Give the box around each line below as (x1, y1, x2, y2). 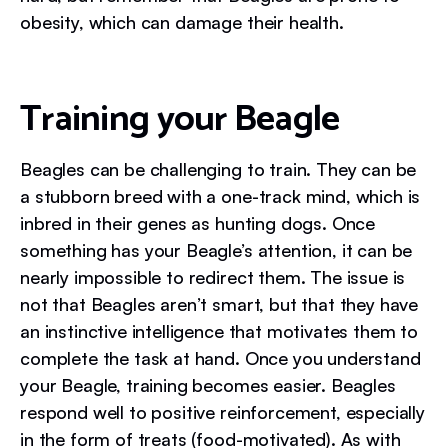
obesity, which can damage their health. (20, 11, 344, 33)
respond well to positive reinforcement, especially (20, 401, 425, 423)
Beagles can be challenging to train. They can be (20, 158, 417, 180)
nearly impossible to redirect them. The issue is (20, 266, 406, 288)
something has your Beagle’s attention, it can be (20, 239, 413, 261)
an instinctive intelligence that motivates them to (20, 320, 418, 342)
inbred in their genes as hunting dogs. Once (20, 212, 376, 234)
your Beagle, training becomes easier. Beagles (20, 374, 396, 396)
